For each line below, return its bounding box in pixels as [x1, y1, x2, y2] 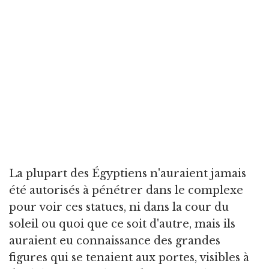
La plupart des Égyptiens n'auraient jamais [9, 167, 246, 181]
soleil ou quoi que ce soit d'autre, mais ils [9, 217, 235, 231]
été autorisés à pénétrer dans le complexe [9, 184, 243, 198]
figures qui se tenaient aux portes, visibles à [9, 251, 249, 265]
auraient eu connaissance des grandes [9, 234, 220, 248]
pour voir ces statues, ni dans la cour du [9, 201, 229, 214]
